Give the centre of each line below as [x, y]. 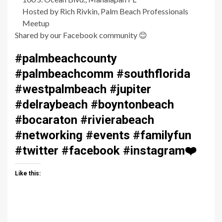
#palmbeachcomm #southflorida [103, 74]
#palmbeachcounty [66, 59]
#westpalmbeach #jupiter [83, 89]
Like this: [28, 174]
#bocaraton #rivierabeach [84, 120]
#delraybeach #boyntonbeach [94, 105]
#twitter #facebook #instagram [100, 151]
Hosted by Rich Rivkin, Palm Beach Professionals [105, 11]
